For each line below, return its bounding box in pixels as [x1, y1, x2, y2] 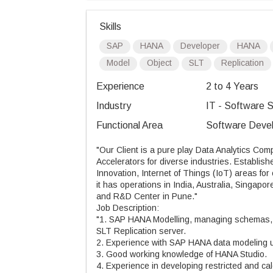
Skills [99, 21, 121, 32]
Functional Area [96, 120, 163, 130]
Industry [96, 101, 131, 111]
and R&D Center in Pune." [96, 191, 197, 201]
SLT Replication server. [96, 226, 186, 236]
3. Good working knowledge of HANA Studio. [96, 249, 267, 259]
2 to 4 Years [206, 81, 258, 91]
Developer [180, 41, 220, 51]
